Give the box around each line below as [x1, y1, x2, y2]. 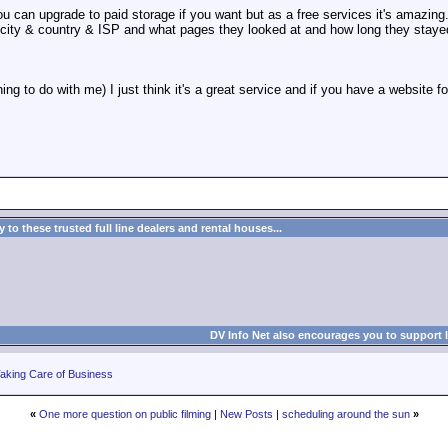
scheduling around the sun [281, 408, 410, 420]
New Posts [219, 408, 273, 420]
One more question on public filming [38, 408, 211, 420]
